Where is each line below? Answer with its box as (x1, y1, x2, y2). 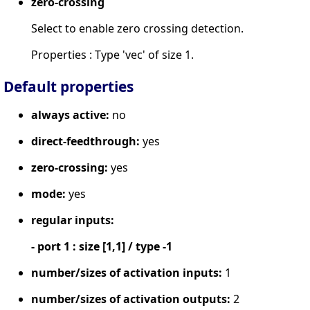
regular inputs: (31, 212, 114, 228)
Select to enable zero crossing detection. (31, 20, 244, 36)
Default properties (3, 76, 134, 96)
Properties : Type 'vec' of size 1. (31, 46, 194, 62)
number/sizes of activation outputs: (31, 291, 230, 307)
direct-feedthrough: (31, 133, 140, 149)
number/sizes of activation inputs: (31, 264, 222, 280)
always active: (31, 107, 109, 122)
